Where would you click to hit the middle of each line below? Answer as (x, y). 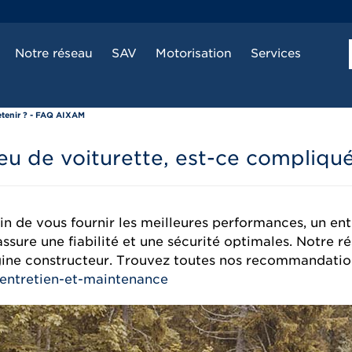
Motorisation (193, 53)
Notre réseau (53, 53)
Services (275, 53)
